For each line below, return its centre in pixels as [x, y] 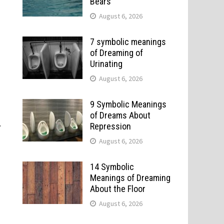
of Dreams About [120, 115]
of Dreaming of [116, 53]
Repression [110, 126]
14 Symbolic [112, 167]
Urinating [106, 64]
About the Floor [117, 189]
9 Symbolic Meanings [128, 104]
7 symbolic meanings [128, 42]
